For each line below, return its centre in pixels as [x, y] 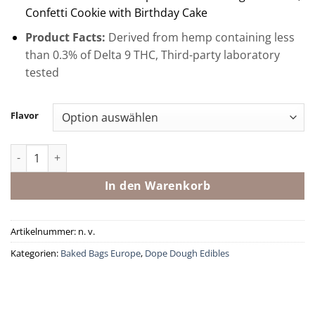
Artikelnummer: [44, 231]
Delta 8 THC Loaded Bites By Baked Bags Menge [125, 151]
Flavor [25, 115]
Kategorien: [36, 253]
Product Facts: [65, 37]
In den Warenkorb [157, 185]
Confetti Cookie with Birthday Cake [116, 13]
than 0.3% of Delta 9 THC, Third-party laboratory [152, 54]
